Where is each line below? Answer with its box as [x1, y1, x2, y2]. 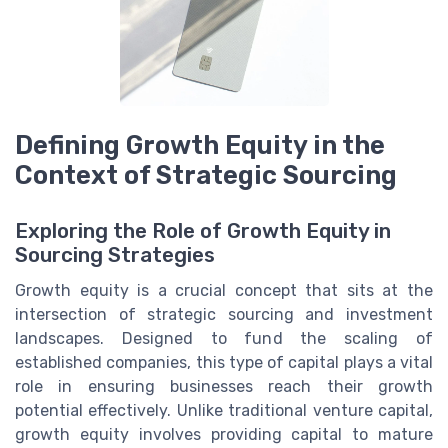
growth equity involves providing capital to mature [15, 425, 433, 445]
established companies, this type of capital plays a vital [15, 353, 433, 373]
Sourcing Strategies [15, 243, 215, 268]
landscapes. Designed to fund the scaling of [15, 329, 433, 349]
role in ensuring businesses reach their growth [15, 377, 433, 397]
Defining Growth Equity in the [15, 130, 385, 161]
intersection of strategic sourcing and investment [15, 305, 433, 325]
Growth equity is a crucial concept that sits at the [15, 281, 433, 301]
